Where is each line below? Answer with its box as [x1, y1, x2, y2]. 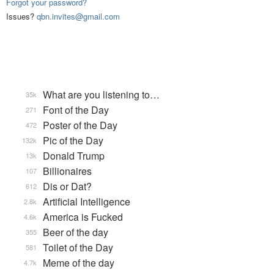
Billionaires [43, 164, 92, 179]
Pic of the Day [43, 133, 103, 148]
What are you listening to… [43, 87, 160, 102]
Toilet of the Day [43, 240, 113, 255]
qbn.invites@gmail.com [37, 10, 120, 23]
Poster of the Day [43, 118, 117, 133]
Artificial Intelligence [43, 194, 130, 209]
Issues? [6, 10, 37, 23]
